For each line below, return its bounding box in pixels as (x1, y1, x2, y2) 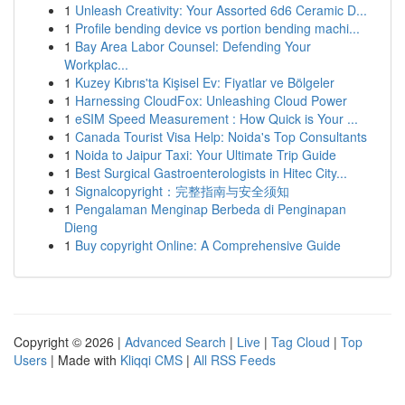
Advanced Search (125, 333, 226, 351)
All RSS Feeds (193, 351, 276, 369)
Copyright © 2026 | (14, 333, 125, 351)
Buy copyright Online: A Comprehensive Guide (75, 236, 341, 254)
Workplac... (64, 55, 128, 73)
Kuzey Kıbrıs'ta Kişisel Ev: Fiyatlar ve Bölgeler (75, 73, 334, 91)
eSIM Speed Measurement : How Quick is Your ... (75, 109, 358, 127)
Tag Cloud (271, 333, 330, 351)
